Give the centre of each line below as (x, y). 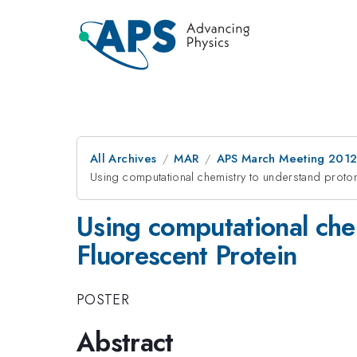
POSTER (103, 299)
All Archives (124, 159)
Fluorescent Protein (187, 255)
